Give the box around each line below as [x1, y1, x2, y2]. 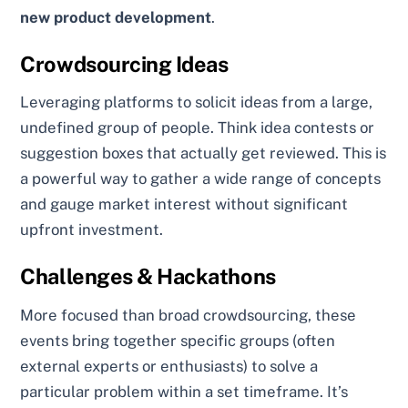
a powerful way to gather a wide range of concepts [20, 169, 382, 189]
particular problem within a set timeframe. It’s [20, 382, 349, 401]
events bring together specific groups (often [20, 331, 336, 350]
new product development [20, 7, 212, 26]
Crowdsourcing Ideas [20, 51, 229, 76]
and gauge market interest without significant [20, 195, 349, 214]
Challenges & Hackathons [20, 264, 276, 290]
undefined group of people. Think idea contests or [20, 118, 375, 138]
